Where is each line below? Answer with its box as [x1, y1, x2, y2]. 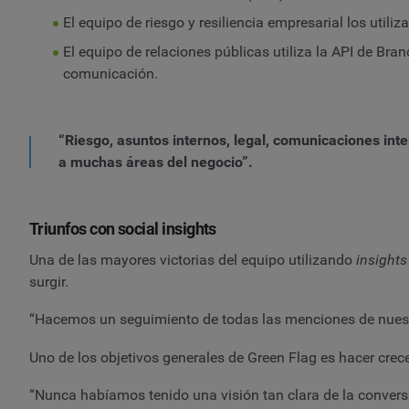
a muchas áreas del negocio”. [58, 153, 253, 172]
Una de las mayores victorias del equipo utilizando [29, 250, 356, 268]
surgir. [29, 272, 68, 290]
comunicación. [62, 64, 158, 82]
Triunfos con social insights [29, 218, 216, 238]
